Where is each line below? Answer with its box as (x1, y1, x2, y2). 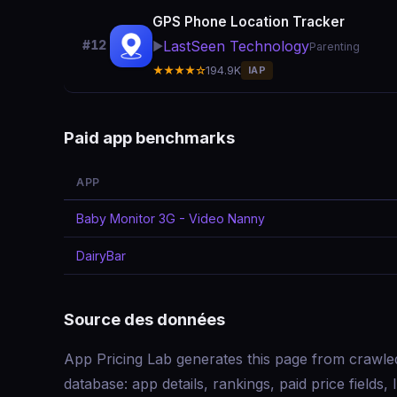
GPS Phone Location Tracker (152, 13, 345, 30)
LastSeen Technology (163, 37, 309, 55)
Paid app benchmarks (64, 128, 235, 147)
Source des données (64, 309, 225, 329)
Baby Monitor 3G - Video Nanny (76, 211, 265, 226)
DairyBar (76, 248, 126, 263)
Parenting (309, 40, 360, 53)
